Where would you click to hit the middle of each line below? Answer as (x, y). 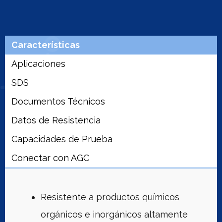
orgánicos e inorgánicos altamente (114, 214)
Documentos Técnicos (58, 101)
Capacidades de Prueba (62, 139)
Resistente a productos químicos (110, 197)
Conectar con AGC (50, 158)
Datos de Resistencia (56, 120)
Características (46, 45)
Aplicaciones (38, 63)
